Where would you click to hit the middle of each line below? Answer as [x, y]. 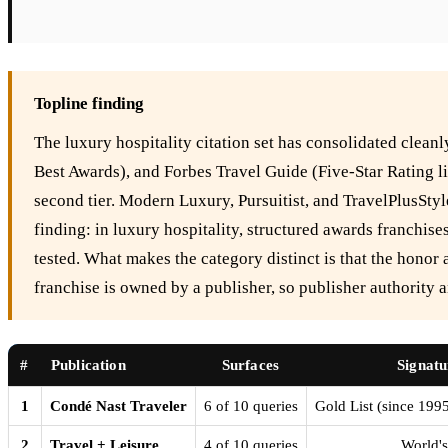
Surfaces [250, 364]
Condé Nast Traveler [118, 405]
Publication [88, 364]
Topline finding [89, 103]
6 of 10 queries [251, 405]
